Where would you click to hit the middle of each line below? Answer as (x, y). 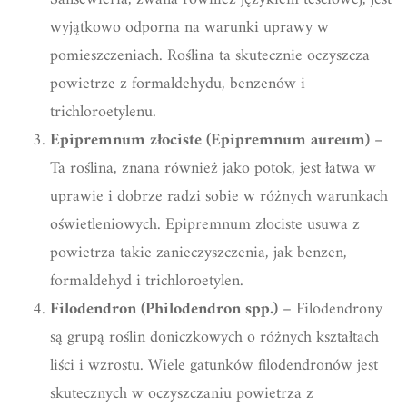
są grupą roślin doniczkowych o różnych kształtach (214, 337)
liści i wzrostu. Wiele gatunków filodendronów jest (214, 365)
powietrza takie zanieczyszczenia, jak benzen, (199, 253)
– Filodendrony (330, 309)
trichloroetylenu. (103, 112)
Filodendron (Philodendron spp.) (164, 309)
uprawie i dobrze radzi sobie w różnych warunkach (219, 196)
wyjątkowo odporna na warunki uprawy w (189, 27)
